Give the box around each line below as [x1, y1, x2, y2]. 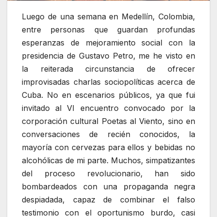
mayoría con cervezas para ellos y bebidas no [22, 142, 195, 153]
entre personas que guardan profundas [22, 25, 195, 35]
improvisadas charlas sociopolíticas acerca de [22, 77, 195, 87]
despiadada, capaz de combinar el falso [22, 195, 195, 205]
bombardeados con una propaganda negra [22, 182, 195, 192]
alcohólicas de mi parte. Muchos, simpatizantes [22, 155, 195, 166]
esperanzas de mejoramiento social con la [22, 38, 195, 48]
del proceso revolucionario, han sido [22, 169, 195, 179]
